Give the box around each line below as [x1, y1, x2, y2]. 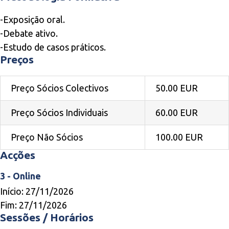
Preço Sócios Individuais [11, 107, 108, 118]
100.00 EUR [155, 132, 203, 142]
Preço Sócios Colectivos [11, 83, 108, 93]
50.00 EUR [155, 83, 198, 93]
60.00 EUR [155, 107, 198, 118]
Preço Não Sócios [11, 132, 83, 142]
